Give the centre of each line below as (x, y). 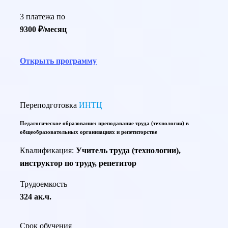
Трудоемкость (44, 184)
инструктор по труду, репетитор (78, 163)
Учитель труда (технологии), (128, 151)
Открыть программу (58, 61)
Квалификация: (48, 151)
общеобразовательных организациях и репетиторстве (89, 132)
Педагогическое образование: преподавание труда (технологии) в (104, 123)
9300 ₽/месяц (43, 30)
